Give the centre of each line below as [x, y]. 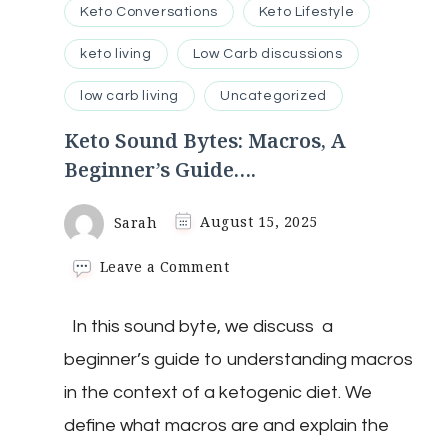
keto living [116, 53]
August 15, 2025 [259, 222]
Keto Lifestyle [306, 11]
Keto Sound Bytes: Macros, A [205, 140]
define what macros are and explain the [226, 425]
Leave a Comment [164, 266]
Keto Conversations [149, 11]
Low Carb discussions [267, 53]
